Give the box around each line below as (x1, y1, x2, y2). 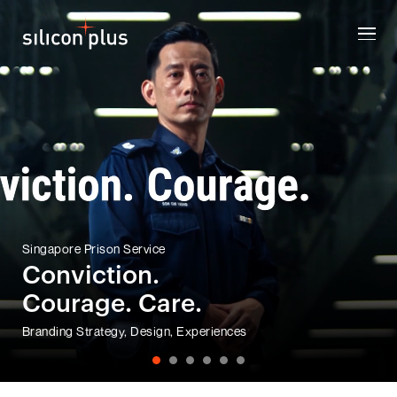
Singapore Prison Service (20, 241, 165, 256)
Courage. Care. (20, 292, 201, 316)
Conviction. (20, 263, 159, 288)
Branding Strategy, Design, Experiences (20, 323, 246, 339)
